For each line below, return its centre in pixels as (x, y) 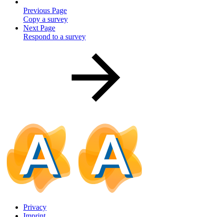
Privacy (35, 207)
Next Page (39, 28)
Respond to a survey (54, 36)
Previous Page (45, 10)
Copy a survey (46, 19)
